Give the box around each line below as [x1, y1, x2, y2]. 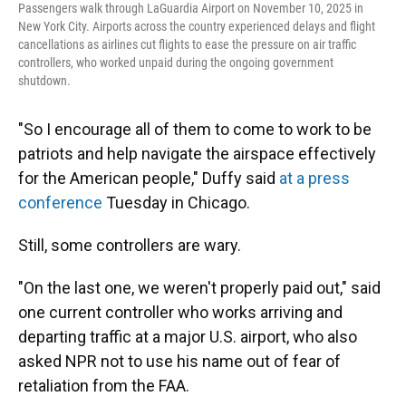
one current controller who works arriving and [18, 303, 343, 322]
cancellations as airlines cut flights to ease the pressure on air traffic [18, 37, 356, 52]
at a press [279, 169, 350, 188]
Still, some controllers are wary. [18, 236, 241, 255]
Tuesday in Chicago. [102, 193, 250, 212]
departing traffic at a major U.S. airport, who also [18, 327, 357, 346]
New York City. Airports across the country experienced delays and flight [18, 19, 375, 34]
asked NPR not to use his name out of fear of [18, 352, 341, 371]
